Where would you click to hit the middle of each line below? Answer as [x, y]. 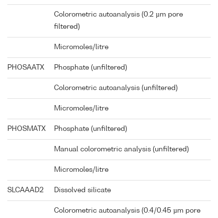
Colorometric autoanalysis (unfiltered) [116, 88]
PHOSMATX [27, 129]
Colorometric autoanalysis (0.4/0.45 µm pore [127, 211]
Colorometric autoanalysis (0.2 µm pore [118, 15]
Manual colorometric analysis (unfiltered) [121, 150]
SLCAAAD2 [26, 191]
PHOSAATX [26, 68]
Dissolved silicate [82, 191]
